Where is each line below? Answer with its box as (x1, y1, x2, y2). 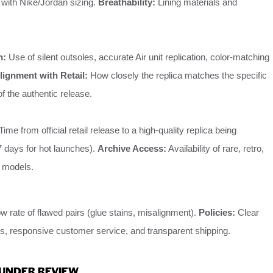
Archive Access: (97, 143, 166, 154)
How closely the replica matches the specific (88, 70, 267, 81)
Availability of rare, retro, (166, 143, 264, 154)
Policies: (199, 207, 235, 218)
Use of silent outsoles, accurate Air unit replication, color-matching (6, 52, 269, 63)
